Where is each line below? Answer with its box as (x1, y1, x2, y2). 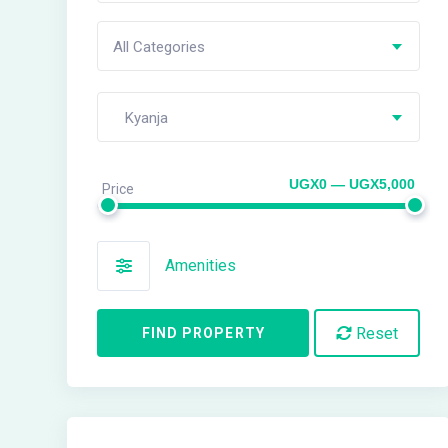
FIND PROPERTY (141, 325, 265, 341)
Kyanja (113, 109, 168, 128)
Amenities (165, 256, 236, 275)
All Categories (113, 38, 205, 57)
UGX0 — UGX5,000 (289, 176, 416, 192)
